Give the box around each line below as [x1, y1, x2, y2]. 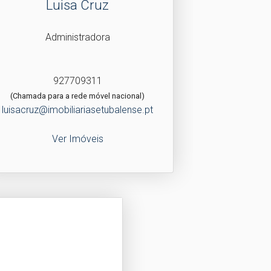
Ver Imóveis [51, 132, 103, 145]
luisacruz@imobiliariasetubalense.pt [2, 103, 154, 116]
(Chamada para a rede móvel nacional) [10, 91, 145, 100]
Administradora [45, 31, 110, 43]
